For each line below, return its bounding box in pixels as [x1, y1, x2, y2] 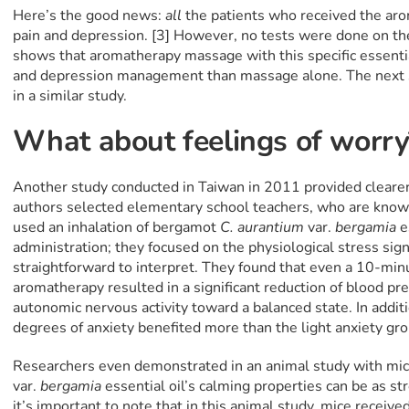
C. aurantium [219, 217, 304, 238]
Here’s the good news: [12, 5, 165, 26]
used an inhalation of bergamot [12, 217, 220, 238]
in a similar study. [12, 86, 127, 107]
